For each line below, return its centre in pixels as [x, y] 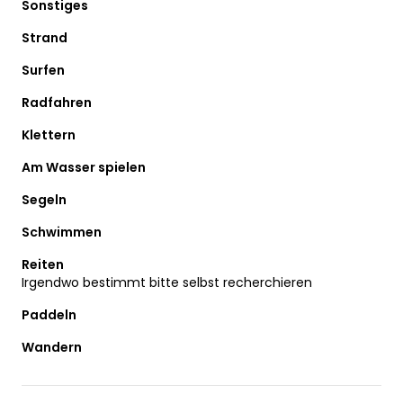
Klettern [49, 134]
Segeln [44, 199]
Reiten [43, 264]
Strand [45, 37]
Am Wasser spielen [84, 167]
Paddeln [49, 314]
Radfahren [57, 102]
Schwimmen [62, 232]
